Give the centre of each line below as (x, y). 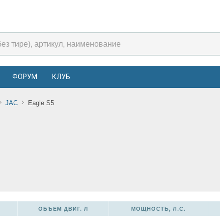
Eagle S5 (41, 103)
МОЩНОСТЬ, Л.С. (158, 209)
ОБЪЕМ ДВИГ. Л (63, 209)
